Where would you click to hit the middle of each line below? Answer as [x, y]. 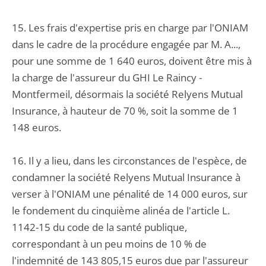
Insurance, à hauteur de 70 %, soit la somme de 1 [125, 111]
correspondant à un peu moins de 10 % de [109, 244]
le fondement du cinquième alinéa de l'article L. [121, 210]
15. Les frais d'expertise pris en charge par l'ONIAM [130, 28]
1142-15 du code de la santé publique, [99, 227]
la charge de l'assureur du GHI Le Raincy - [107, 77]
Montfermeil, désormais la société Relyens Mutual [127, 94]
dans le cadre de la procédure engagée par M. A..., [126, 44]
